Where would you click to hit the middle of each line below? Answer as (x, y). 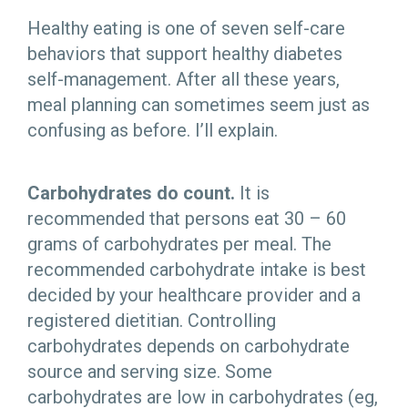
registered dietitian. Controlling (152, 320)
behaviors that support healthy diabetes (185, 53)
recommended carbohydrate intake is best (197, 269)
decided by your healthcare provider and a (194, 295)
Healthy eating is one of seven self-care (186, 28)
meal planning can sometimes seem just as (199, 104)
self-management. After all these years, (184, 79)
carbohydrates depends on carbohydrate (189, 346)
